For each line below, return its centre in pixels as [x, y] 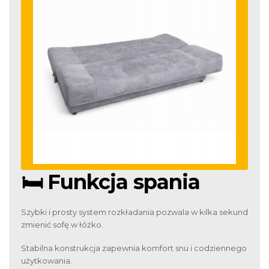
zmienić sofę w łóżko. [62, 224]
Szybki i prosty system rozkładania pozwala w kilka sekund [134, 212]
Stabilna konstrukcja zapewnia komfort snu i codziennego [134, 248]
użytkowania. [47, 261]
